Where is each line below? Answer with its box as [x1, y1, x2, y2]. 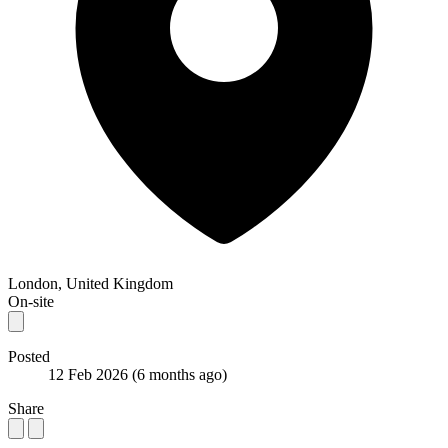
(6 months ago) [132, 365, 227, 383]
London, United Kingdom [8, 274, 173, 292]
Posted [8, 347, 50, 365]
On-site [8, 292, 54, 310]
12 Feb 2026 [48, 365, 132, 383]
